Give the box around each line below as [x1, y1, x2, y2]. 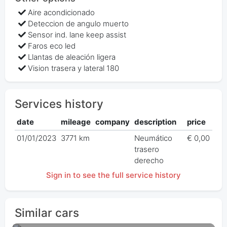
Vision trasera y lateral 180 [28, 63, 120, 73]
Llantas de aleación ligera [28, 52, 116, 62]
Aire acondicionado [28, 8, 95, 18]
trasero [134, 144, 160, 154]
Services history [14, 97, 103, 111]
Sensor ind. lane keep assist [28, 30, 127, 40]
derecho [134, 155, 164, 165]
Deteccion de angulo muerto [28, 19, 129, 29]
